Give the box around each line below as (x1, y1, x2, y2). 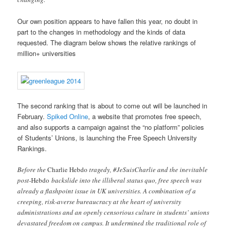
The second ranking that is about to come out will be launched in (17, 101, 208, 111)
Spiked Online (47, 111, 89, 122)
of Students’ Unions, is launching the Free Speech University (17, 133, 197, 143)
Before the (17, 165, 48, 175)
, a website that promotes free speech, (88, 111, 202, 122)
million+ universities (17, 48, 76, 58)
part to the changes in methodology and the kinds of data (17, 26, 186, 37)
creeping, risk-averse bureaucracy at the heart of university (17, 197, 182, 207)
